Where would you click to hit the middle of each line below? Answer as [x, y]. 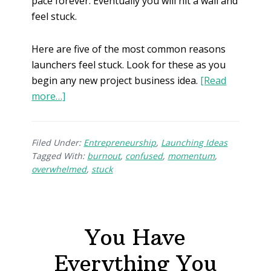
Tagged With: [60, 155]
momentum [191, 155]
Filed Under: [58, 142]
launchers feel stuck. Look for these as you [129, 64]
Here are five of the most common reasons [129, 49]
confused [144, 155]
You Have [135, 238]
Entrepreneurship [120, 142]
